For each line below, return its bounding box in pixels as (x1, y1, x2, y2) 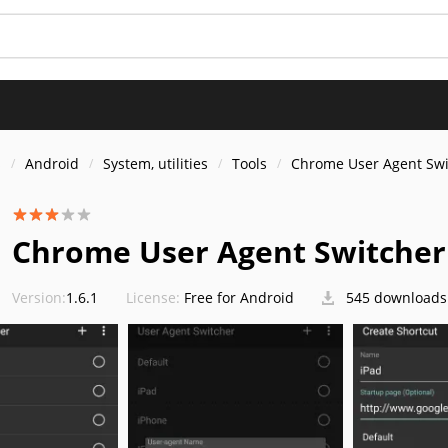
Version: (12, 288, 66, 307)
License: (126, 288, 180, 307)
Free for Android (184, 288, 294, 307)
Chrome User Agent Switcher (12, 231, 446, 272)
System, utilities (103, 154, 208, 173)
